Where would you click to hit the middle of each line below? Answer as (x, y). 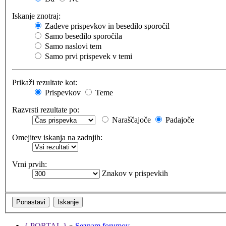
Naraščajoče (130, 120)
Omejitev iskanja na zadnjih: (57, 138)
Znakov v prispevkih (134, 174)
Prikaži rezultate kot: (45, 83)
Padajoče (179, 120)
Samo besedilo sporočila (82, 36)
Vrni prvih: (30, 164)
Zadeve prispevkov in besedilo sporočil (106, 26)
